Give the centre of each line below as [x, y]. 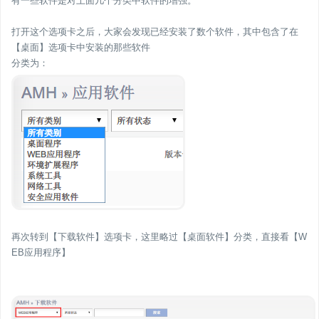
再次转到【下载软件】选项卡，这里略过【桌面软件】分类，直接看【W [159, 237]
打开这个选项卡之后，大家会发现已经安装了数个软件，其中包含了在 [155, 32]
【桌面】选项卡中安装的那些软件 [81, 48]
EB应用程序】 [41, 253]
